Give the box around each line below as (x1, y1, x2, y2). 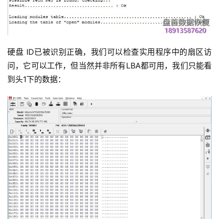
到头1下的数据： (7, 74, 66, 85)
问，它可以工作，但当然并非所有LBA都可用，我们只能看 (7, 61, 212, 71)
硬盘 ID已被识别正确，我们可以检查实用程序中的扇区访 (7, 47, 212, 57)
